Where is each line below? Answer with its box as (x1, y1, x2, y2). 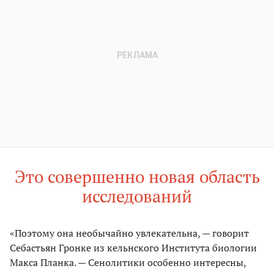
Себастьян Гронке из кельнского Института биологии (10, 241, 257, 255)
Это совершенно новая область (14, 165, 260, 188)
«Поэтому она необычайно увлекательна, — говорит (10, 226, 249, 240)
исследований (82, 185, 192, 208)
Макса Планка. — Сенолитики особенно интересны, (10, 256, 246, 270)
